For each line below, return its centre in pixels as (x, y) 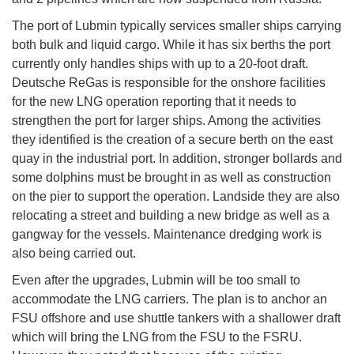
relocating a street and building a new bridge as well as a (171, 216)
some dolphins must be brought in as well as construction (171, 178)
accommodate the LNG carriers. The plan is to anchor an (169, 299)
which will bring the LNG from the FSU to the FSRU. (157, 337)
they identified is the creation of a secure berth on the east (172, 140)
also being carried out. (74, 254)
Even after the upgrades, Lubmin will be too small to (156, 281)
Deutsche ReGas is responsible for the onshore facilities (169, 83)
